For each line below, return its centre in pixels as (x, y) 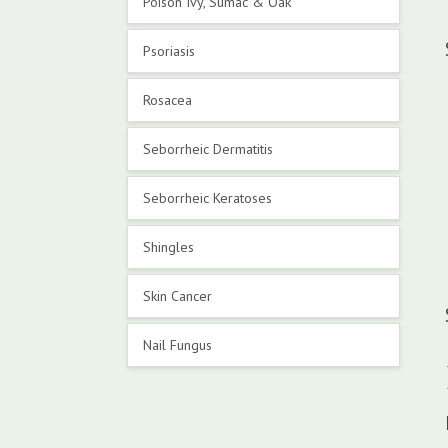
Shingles (168, 247)
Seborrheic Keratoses (207, 198)
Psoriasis (169, 51)
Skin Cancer (177, 296)
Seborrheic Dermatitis (208, 149)
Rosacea (167, 100)
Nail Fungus (177, 345)
